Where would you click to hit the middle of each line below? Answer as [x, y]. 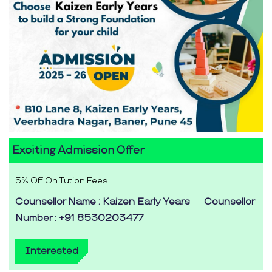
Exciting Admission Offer [78, 151]
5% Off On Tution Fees [62, 181]
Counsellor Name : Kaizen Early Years [103, 202]
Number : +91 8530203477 [79, 219]
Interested [52, 251]
